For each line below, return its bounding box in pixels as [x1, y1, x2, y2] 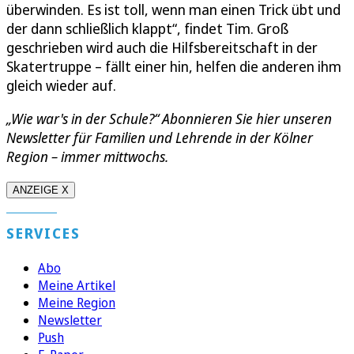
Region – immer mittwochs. [6, 147, 168, 167]
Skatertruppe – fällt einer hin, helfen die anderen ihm [6, 57, 341, 77]
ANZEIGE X [13, 184, 69, 197]
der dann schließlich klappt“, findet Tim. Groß [6, 19, 288, 39]
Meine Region [38, 294, 115, 312]
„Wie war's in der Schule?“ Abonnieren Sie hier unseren [6, 109, 332, 129]
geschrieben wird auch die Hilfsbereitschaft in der [6, 38, 318, 58]
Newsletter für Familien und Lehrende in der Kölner [6, 128, 313, 148]
